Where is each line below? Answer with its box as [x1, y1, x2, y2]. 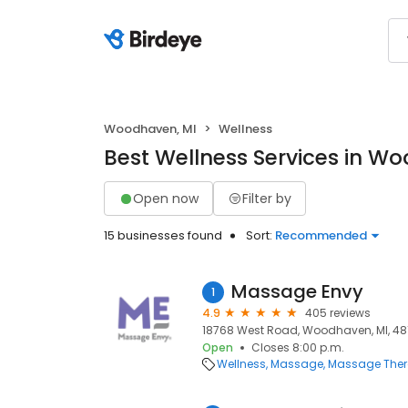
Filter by [242, 189, 291, 208]
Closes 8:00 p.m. [251, 340, 344, 355]
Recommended [275, 227, 367, 244]
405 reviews [305, 305, 371, 321]
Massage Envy [231, 279, 363, 304]
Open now [133, 189, 199, 208]
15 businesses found [104, 227, 222, 244]
